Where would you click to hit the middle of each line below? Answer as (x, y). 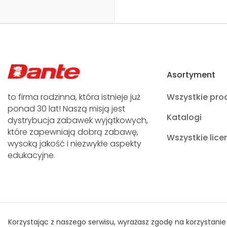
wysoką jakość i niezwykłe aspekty (74, 144)
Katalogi (184, 117)
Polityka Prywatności (58, 220)
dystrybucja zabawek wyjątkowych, (78, 120)
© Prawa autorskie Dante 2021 (160, 220)
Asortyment (191, 75)
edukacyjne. (31, 155)
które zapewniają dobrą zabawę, (73, 132)
